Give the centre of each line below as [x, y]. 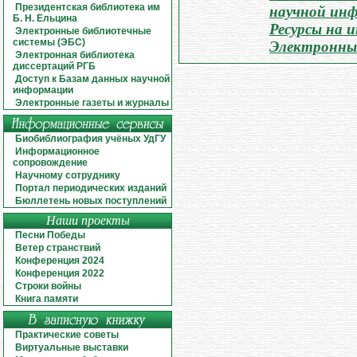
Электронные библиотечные [84, 31]
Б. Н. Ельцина [45, 18]
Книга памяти [47, 299]
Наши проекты [88, 220]
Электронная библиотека [75, 55]
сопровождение [51, 163]
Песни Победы [51, 235]
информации [43, 90]
